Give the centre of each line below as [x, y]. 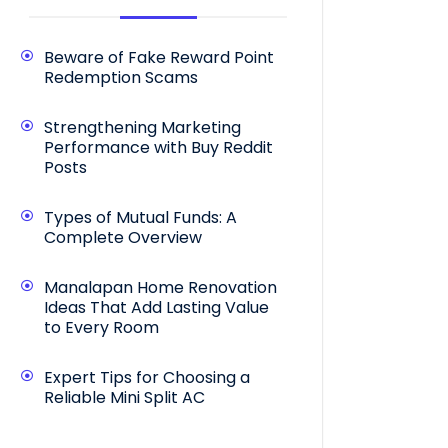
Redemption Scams [121, 77]
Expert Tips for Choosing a [147, 377]
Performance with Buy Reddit [158, 147]
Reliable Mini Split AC [124, 397]
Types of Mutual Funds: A [140, 217]
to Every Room [101, 327]
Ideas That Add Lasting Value [156, 307]
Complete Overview [123, 237]
